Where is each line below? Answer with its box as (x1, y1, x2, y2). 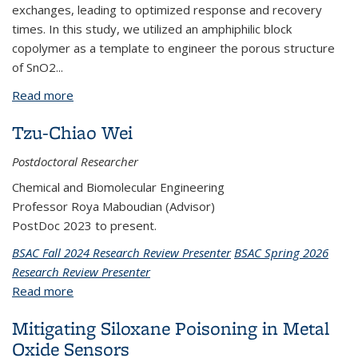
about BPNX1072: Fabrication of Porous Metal (74, 87, 327, 103)
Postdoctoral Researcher (12, 153, 138, 169)
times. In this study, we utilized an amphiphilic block (12, 21, 292, 37)
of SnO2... (12, 59, 63, 75)
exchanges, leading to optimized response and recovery (12, 2, 322, 18)
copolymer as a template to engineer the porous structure (12, 40, 335, 56)
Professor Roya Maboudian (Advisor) (12, 198, 215, 214)
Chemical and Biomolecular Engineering (12, 179, 225, 195)
